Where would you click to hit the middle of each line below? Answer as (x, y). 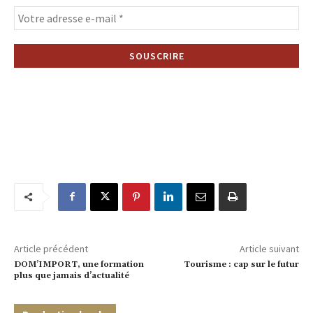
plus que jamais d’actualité (72, 275)
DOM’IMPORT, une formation (79, 264)
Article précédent (51, 248)
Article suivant (269, 248)
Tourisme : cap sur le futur (241, 264)
